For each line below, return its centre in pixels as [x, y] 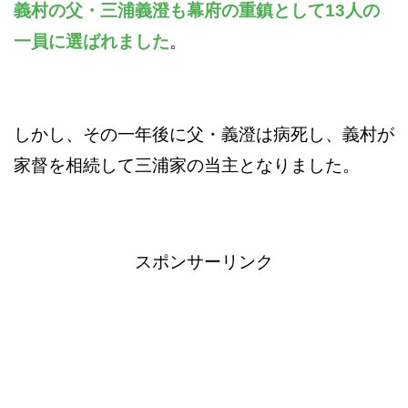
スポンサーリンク [204, 261]
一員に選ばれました [92, 41]
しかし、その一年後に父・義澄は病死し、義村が [204, 134]
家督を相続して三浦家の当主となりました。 [187, 165]
